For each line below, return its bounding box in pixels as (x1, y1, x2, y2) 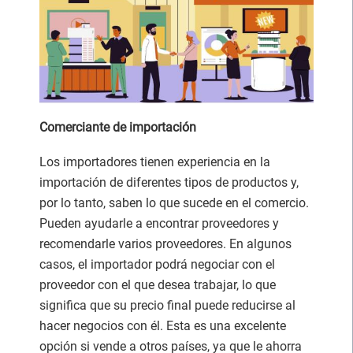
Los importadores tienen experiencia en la (39, 154, 270, 169)
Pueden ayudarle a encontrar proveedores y (39, 215, 279, 231)
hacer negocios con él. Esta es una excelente (39, 318, 286, 333)
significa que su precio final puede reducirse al (39, 297, 295, 313)
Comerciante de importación (39, 119, 196, 135)
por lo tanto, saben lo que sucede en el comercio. (39, 195, 309, 210)
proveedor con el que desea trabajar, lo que (39, 277, 276, 292)
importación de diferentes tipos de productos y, (39, 174, 299, 190)
